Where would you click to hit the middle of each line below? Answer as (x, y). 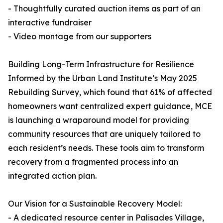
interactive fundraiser (50, 23)
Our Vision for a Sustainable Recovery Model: (95, 204)
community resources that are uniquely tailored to (104, 134)
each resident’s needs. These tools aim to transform (106, 148)
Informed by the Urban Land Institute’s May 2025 (103, 78)
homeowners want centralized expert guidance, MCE (110, 106)
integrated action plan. (52, 176)
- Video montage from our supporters (80, 37)
